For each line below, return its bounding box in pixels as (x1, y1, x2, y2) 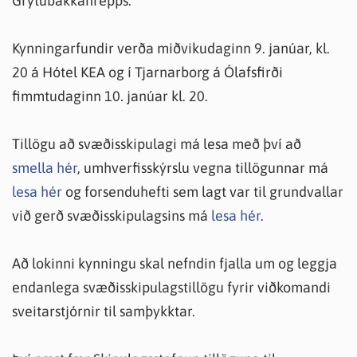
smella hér (12, 159, 77, 176)
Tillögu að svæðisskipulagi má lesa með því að (12, 135, 301, 152)
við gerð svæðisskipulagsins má (12, 207, 211, 224)
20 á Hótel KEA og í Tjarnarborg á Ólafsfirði (12, 64, 283, 80)
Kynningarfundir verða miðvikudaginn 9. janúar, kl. (12, 40, 330, 57)
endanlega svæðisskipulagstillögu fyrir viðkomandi (12, 279, 331, 296)
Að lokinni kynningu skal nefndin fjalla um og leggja (12, 255, 337, 272)
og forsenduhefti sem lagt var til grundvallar (62, 183, 343, 200)
